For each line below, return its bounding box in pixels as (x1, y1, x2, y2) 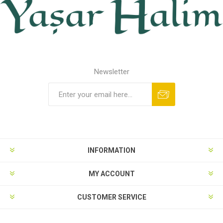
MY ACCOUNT (88, 170, 135, 178)
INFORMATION (88, 146, 135, 155)
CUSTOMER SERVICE (77, 193, 146, 202)
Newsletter (94, 67, 129, 77)
